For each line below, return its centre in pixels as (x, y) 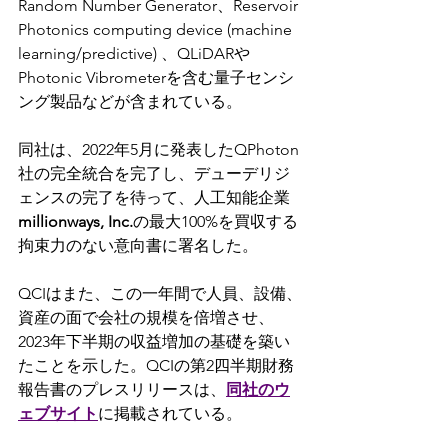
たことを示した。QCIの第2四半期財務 (156, 365)
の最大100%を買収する (215, 221)
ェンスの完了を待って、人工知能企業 (154, 197)
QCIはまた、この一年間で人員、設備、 (160, 293)
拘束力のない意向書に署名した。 (138, 245)
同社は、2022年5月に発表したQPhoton (158, 149)
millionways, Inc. (75, 221)
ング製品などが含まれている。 (130, 101)
